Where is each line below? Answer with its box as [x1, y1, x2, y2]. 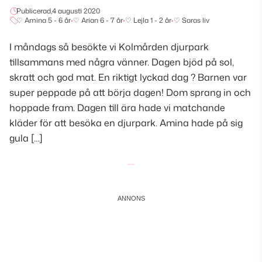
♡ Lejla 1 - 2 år [125, 15, 171, 26]
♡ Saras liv [174, 15, 209, 26]
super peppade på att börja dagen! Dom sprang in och [9, 86, 251, 99]
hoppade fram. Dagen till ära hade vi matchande [9, 101, 225, 115]
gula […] [9, 132, 43, 145]
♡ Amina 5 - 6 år [16, 15, 71, 26]
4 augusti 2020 [52, 6, 100, 16]
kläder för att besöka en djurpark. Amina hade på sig [9, 116, 243, 130]
